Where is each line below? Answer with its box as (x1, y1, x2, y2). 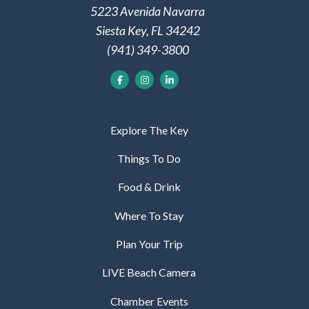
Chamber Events (110, 294, 188, 308)
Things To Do (117, 151, 181, 165)
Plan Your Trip (115, 237, 183, 251)
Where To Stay (114, 208, 183, 222)
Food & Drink (117, 180, 181, 194)
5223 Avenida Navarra (90, 3, 205, 19)
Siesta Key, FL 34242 (95, 23, 200, 39)
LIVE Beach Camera (102, 266, 196, 279)
